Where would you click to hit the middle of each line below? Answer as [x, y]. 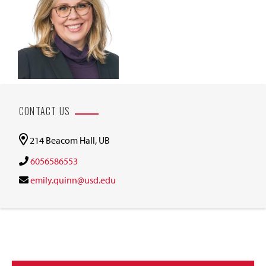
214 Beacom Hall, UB [70, 140]
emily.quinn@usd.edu [73, 180]
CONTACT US [45, 111]
